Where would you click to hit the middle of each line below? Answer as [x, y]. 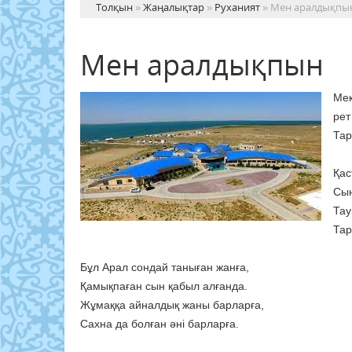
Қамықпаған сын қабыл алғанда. [164, 286]
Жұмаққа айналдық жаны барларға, [172, 305]
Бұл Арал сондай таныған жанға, [165, 268]
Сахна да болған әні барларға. [159, 324]
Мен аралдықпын [202, 65]
